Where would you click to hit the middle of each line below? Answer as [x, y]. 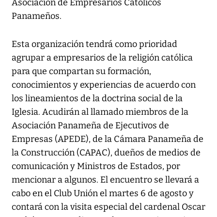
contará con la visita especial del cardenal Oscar [108, 207]
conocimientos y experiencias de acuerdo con [104, 85]
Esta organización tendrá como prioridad [94, 44]
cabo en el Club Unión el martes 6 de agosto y [103, 194]
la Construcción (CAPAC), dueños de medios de [106, 153]
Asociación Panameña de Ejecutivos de [90, 126]
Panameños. [37, 16]
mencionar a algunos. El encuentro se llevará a [105, 180]
